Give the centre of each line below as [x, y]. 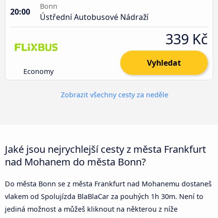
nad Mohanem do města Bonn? [75, 161]
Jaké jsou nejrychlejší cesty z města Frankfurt [105, 149]
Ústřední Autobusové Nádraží [94, 17]
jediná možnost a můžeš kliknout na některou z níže [91, 209]
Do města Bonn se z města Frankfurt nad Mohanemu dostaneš [108, 183]
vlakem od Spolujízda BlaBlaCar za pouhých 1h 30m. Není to [104, 196]
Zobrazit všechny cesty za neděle [113, 94]
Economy [39, 71]
